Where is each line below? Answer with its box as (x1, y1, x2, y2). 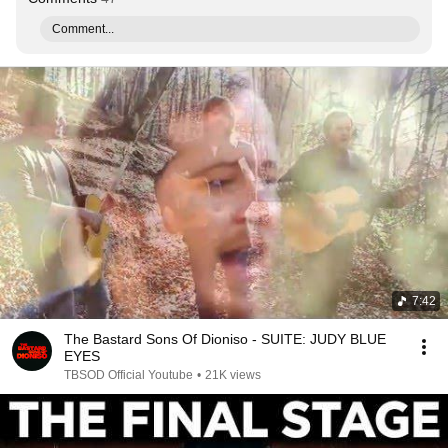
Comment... (52, 22, 114, 36)
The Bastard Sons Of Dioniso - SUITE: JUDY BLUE (64, 331, 386, 347)
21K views (205, 368, 261, 382)
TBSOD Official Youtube (64, 368, 193, 382)
